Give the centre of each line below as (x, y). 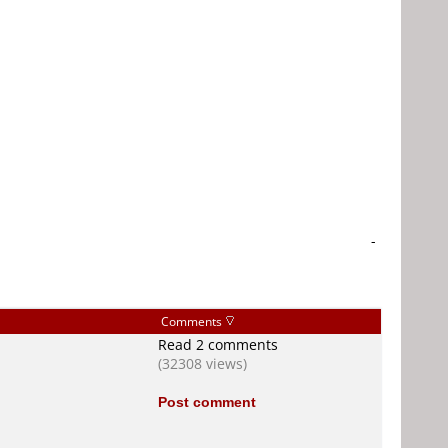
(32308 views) (202, 363)
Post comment (207, 401)
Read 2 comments (218, 344)
